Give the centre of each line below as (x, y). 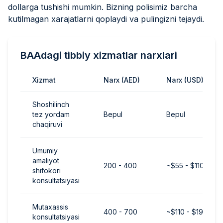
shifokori (47, 171)
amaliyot (46, 161)
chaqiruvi (47, 124)
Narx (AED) (122, 80)
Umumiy (45, 151)
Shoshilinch (51, 105)
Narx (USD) (185, 80)
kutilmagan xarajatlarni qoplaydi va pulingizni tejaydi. (106, 19)
